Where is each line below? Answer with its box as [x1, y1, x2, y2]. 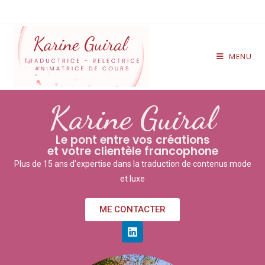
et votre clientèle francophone [47, 143, 218, 159]
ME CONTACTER [99, 204, 166, 215]
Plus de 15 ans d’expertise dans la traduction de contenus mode [14, 159, 251, 169]
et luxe [120, 174, 145, 183]
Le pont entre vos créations [55, 132, 210, 148]
